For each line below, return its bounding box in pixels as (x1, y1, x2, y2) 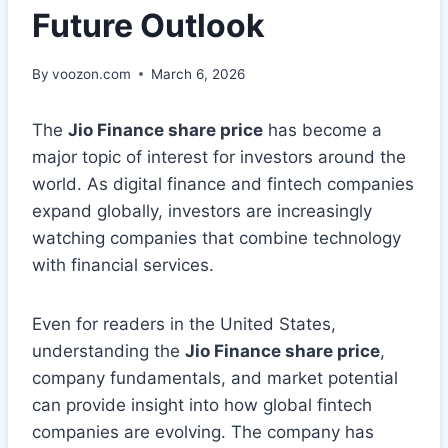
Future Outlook (32, 5, 265, 45)
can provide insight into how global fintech (32, 394, 372, 415)
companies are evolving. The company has (32, 421, 374, 442)
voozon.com (52, 65, 132, 82)
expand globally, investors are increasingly (32, 200, 372, 221)
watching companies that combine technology (32, 227, 401, 248)
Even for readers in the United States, (32, 313, 336, 334)
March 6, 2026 (151, 65, 246, 82)
